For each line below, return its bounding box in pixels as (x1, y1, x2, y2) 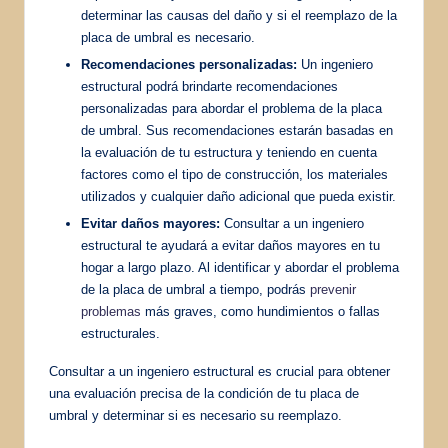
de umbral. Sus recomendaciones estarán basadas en (81, 123, 393, 139)
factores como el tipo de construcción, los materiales (81, 167, 388, 183)
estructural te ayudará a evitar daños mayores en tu (81, 238, 380, 254)
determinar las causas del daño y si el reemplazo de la (81, 8, 397, 24)
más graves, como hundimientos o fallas (141, 304, 380, 320)
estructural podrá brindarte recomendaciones (81, 79, 338, 95)
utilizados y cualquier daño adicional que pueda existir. (81, 189, 396, 205)
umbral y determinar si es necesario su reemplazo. (49, 408, 342, 424)
